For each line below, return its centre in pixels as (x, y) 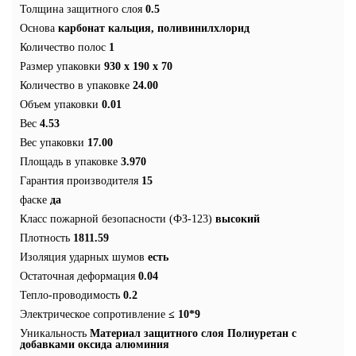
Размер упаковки (60, 66)
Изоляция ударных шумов (82, 257)
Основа (37, 28)
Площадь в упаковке (69, 161)
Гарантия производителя (79, 180)
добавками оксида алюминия (95, 344)
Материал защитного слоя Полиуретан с (193, 333)
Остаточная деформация (77, 276)
